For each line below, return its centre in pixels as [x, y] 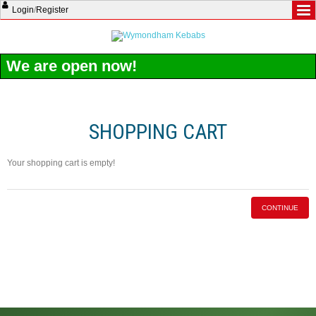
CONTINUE [280, 208]
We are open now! [72, 66]
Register [52, 10]
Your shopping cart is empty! [61, 163]
